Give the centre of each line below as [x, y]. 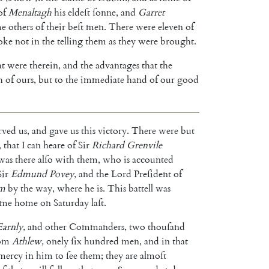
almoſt [153, 255]
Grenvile [144, 145]
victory [112, 131]
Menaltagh [30, 12]
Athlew [27, 241]
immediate [102, 80]
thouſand [166, 227]
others [21, 27]
